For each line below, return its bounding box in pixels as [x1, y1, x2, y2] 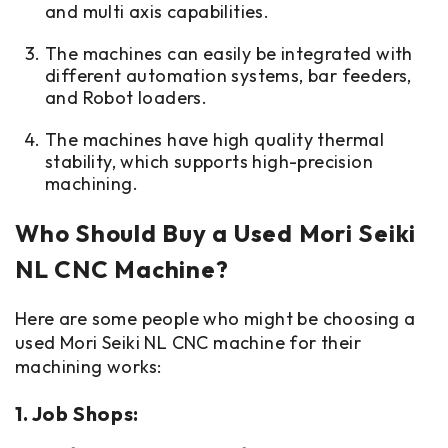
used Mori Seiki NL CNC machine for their [15, 331, 361, 354]
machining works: [15, 355, 162, 378]
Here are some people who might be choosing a [15, 307, 416, 330]
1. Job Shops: [15, 401, 139, 426]
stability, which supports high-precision [45, 150, 373, 173]
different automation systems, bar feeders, [45, 64, 412, 87]
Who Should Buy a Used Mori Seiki [15, 218, 416, 248]
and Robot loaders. [45, 86, 212, 109]
